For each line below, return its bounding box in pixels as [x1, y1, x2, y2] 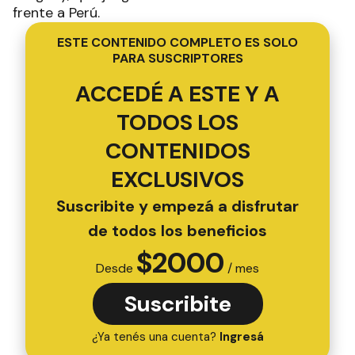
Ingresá [219, 329, 264, 345]
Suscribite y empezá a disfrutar [56, 196, 299, 217]
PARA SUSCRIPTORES [112, 50, 243, 67]
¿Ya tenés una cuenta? [91, 329, 219, 345]
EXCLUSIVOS [111, 165, 244, 195]
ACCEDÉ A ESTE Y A [75, 79, 280, 109]
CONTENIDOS [105, 136, 250, 166]
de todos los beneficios [88, 220, 267, 242]
